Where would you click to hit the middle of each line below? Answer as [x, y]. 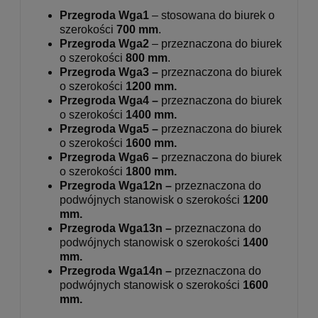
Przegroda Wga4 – [110, 101]
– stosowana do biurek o [212, 16]
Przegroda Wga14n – [117, 271]
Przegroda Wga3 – [110, 72]
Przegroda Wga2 [104, 44]
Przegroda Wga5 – [110, 129]
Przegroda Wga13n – [117, 229]
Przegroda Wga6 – [110, 158]
